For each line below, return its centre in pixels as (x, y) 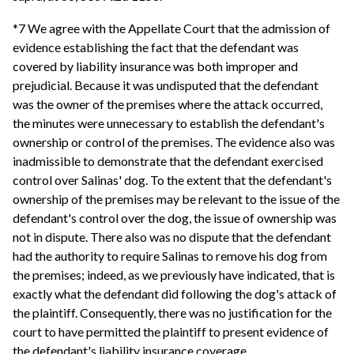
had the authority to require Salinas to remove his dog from (170, 256)
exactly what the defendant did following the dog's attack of (175, 294)
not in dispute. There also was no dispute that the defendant (172, 237)
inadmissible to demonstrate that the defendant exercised (168, 161)
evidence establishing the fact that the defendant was (156, 47)
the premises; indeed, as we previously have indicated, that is (174, 275)
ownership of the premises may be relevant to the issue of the (176, 199)
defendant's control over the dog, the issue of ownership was (175, 218)
